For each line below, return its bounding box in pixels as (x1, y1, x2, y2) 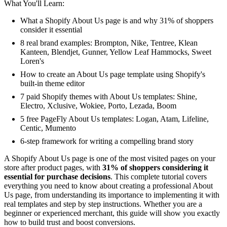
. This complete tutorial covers (110, 172, 207, 181)
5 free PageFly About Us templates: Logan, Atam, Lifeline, (20, 114, 209, 123)
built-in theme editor (20, 79, 85, 88)
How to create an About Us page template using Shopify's (20, 69, 205, 79)
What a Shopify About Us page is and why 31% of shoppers (20, 16, 213, 25)
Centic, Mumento (20, 123, 76, 132)
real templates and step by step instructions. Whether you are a (4, 199, 202, 208)
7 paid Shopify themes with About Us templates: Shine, (20, 92, 197, 101)
